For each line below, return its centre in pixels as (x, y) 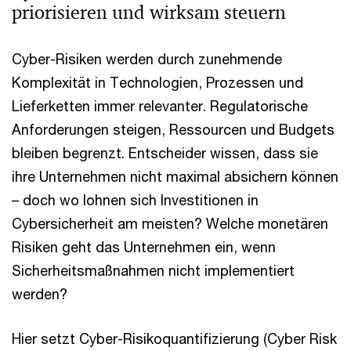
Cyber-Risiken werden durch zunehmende (147, 59)
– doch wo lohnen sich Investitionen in (135, 200)
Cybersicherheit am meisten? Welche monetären (170, 223)
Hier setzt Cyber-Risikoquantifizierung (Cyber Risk (174, 338)
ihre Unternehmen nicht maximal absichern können (175, 176)
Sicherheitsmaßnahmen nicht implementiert (153, 270)
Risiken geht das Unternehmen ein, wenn (144, 247)
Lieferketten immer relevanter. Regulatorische (160, 106)
